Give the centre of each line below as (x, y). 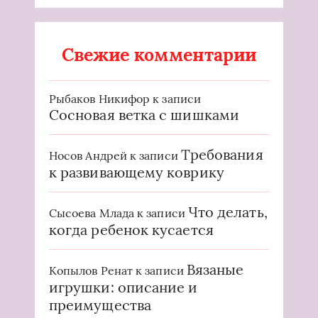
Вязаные (215, 269)
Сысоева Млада (92, 213)
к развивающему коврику (137, 172)
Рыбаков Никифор (100, 98)
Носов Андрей (88, 155)
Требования (222, 154)
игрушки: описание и (124, 287)
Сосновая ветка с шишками (144, 114)
